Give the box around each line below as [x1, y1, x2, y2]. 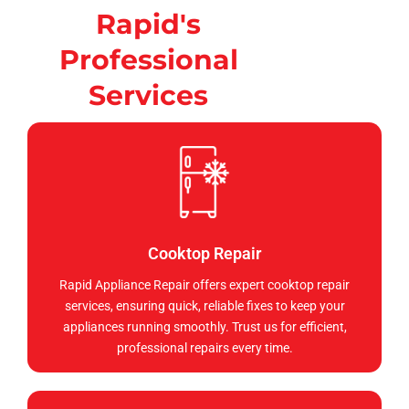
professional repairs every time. [116, 341, 293, 356]
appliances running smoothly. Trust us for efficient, [62, 320, 347, 335]
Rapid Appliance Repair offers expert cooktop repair [59, 278, 350, 293]
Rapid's [96, 7, 202, 42]
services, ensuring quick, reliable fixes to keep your [64, 299, 345, 314]
